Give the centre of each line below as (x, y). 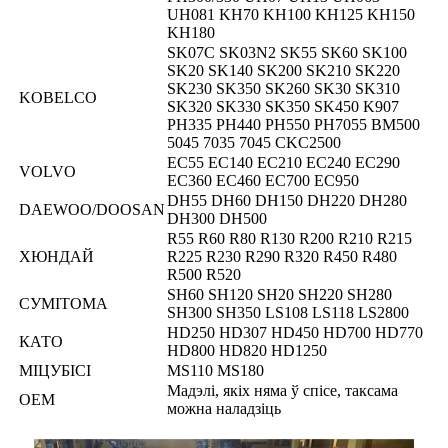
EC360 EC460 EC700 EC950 (263, 181)
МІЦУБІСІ (55, 371)
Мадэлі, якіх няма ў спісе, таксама (282, 391)
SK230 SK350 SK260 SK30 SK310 (283, 89)
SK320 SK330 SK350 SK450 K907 (283, 107)
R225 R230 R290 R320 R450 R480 (282, 257)
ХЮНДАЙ (56, 257)
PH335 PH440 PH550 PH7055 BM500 (293, 125)
